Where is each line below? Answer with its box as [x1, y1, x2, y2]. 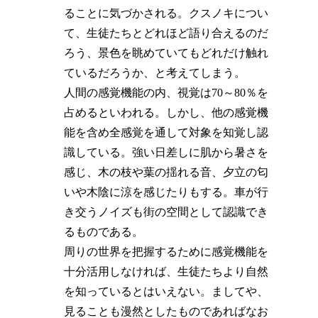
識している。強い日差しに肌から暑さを [64, 146, 269, 158]
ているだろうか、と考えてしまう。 [64, 66, 246, 79]
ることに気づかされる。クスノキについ [64, 6, 269, 19]
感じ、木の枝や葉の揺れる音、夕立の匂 [64, 165, 269, 178]
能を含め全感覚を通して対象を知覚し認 [64, 126, 269, 138]
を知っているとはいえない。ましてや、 [64, 285, 269, 297]
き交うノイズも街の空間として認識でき [64, 205, 269, 218]
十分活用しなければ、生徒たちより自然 [64, 265, 269, 278]
